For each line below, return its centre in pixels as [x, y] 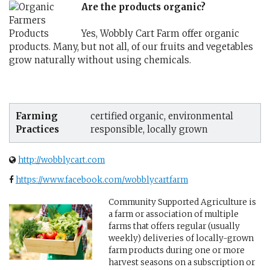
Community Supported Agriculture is [182, 202]
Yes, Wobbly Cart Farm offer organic [160, 33]
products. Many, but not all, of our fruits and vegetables [131, 47]
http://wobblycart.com [61, 160]
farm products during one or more [176, 250]
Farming [37, 116]
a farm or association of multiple [173, 214]
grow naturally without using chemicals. [100, 60]
